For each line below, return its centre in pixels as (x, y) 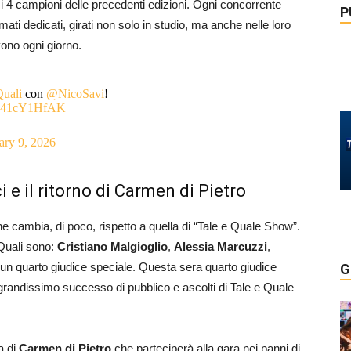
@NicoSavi (75, 94)
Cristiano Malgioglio (112, 246)
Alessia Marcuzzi (221, 246)
